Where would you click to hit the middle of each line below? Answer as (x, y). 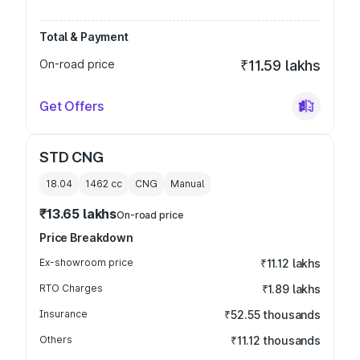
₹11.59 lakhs (280, 65)
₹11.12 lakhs (290, 263)
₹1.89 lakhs (291, 289)
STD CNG (72, 157)
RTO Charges (71, 288)
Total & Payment (84, 37)
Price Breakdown (86, 237)
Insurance (63, 314)
